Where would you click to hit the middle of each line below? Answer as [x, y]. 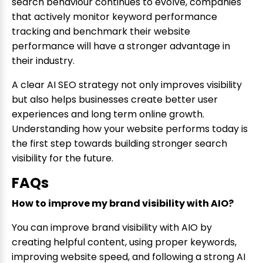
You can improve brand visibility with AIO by [112, 228]
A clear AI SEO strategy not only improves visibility [127, 85]
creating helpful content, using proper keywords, [124, 242]
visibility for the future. [63, 159]
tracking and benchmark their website [101, 32]
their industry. [43, 61]
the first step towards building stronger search [119, 144]
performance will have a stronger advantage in [121, 46]
